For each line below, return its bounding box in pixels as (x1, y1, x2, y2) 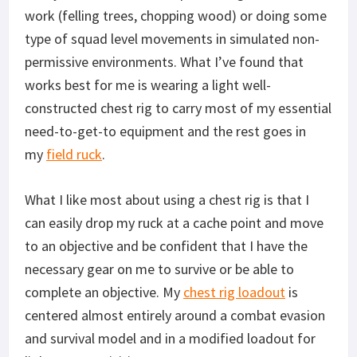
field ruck (46, 144, 102, 163)
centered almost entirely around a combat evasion (25, 305, 325, 324)
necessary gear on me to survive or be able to (25, 259, 294, 278)
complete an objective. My (25, 282, 183, 301)
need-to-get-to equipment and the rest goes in (25, 121, 306, 140)
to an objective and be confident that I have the (25, 236, 308, 255)
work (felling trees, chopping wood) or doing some (25, 6, 327, 25)
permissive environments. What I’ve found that (25, 52, 304, 71)
